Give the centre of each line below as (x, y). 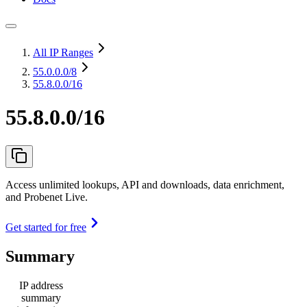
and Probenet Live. (47, 197)
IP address (41, 285)
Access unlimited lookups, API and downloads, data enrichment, (145, 184)
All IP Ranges (63, 52)
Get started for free (46, 227)
